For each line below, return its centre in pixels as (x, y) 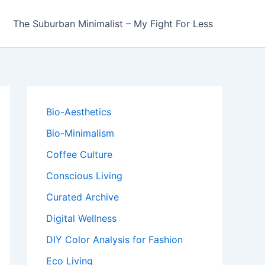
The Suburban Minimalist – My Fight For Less (113, 24)
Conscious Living (84, 176)
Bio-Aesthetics (79, 112)
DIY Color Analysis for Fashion (114, 240)
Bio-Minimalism (80, 133)
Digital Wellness (81, 218)
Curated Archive (83, 197)
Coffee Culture (79, 154)
